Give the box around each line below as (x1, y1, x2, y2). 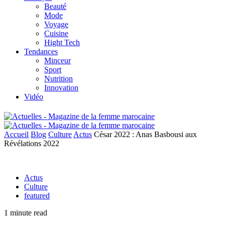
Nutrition (44, 74, 73, 83)
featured (24, 191, 50, 200)
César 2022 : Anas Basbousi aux (94, 130, 197, 139)
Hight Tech (44, 38, 80, 47)
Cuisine (44, 29, 68, 38)
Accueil (4, 130, 29, 139)
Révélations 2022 (4, 139, 59, 148)
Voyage (44, 20, 68, 29)
